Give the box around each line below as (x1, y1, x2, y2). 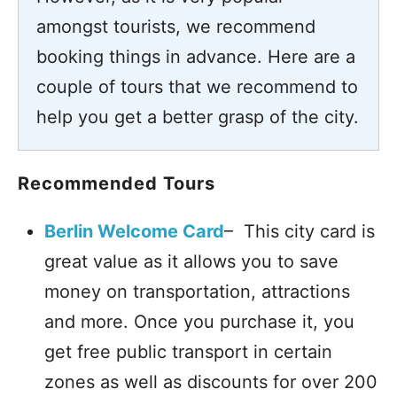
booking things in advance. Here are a (36, 46, 355, 67)
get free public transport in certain (44, 341, 332, 362)
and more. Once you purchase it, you (44, 311, 354, 332)
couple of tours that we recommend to (36, 76, 358, 97)
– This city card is (224, 221, 375, 242)
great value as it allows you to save (44, 251, 339, 272)
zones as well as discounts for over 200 (44, 371, 378, 393)
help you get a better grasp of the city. (36, 106, 359, 128)
